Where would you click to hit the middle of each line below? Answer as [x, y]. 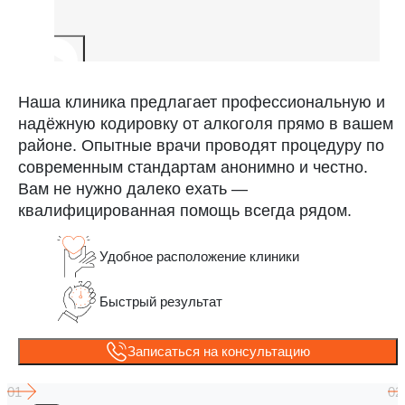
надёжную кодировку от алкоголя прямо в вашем [206, 123]
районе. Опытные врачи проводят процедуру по [201, 145]
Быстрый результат [161, 301]
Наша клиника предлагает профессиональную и [202, 102]
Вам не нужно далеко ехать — [133, 188]
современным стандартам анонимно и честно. [193, 167]
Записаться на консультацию [219, 351]
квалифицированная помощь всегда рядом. [185, 210]
